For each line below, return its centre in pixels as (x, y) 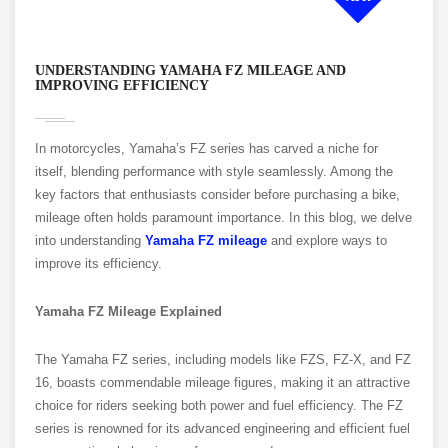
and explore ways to (327, 241)
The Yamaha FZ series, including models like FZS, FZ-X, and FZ (223, 360)
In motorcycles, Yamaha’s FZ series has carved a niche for (206, 149)
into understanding (90, 241)
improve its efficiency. (98, 264)
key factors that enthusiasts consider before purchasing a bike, (217, 195)
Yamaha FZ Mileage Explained (128, 312)
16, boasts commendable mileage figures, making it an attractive (222, 383)
